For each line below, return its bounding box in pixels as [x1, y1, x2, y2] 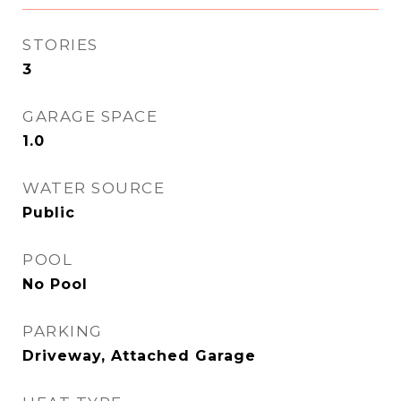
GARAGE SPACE [22, 107, 158, 125]
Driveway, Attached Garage [22, 347, 256, 364]
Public [22, 204, 75, 221]
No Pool [22, 276, 88, 293]
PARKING [22, 322, 103, 340]
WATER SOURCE [22, 179, 165, 197]
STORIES [22, 36, 98, 54]
